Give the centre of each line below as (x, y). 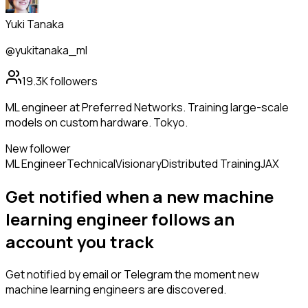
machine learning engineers (75, 290)
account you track (79, 242)
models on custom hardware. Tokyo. (97, 123)
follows (181, 219)
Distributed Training (211, 164)
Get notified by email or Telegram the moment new (132, 275)
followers (73, 81)
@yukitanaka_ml (46, 51)
